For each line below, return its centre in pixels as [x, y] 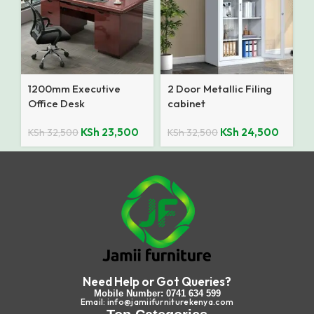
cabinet [186, 104]
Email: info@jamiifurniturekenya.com [157, 302]
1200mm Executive [74, 89]
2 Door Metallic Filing [220, 89]
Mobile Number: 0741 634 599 [157, 294]
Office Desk [56, 104]
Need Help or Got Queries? [157, 282]
